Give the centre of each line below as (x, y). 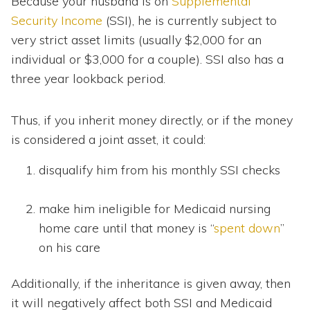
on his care (70, 247)
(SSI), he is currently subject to (190, 20)
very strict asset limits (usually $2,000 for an (136, 39)
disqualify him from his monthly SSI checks (159, 170)
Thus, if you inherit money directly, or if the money (152, 120)
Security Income (57, 20)
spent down (247, 228)
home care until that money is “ (126, 228)
